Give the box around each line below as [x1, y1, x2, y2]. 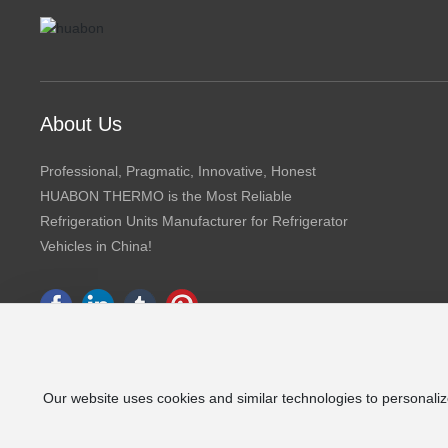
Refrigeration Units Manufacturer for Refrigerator [40, 212, 349, 229]
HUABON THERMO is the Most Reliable [40, 187, 293, 204]
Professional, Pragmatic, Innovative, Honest [40, 162, 317, 179]
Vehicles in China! [40, 237, 153, 254]
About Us [40, 112, 123, 135]
